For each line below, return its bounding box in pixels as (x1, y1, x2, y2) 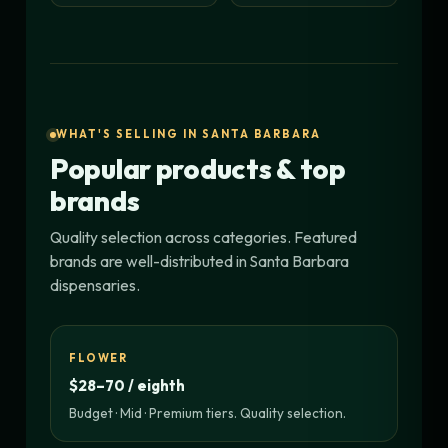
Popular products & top (50, 151, 346, 187)
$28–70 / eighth (69, 376, 185, 396)
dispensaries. (50, 275, 140, 296)
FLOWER (69, 351, 128, 366)
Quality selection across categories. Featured (50, 227, 357, 248)
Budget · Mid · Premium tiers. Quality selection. (69, 404, 346, 423)
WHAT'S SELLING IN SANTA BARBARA (56, 127, 322, 142)
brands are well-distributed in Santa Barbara (50, 251, 349, 272)
